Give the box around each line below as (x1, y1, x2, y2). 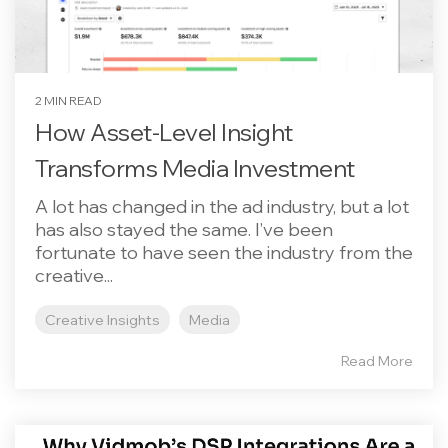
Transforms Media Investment (35, 153, 355, 183)
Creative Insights (45, 310, 160, 329)
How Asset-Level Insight (35, 117, 293, 147)
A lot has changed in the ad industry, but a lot (35, 195, 409, 218)
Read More (341, 352, 413, 370)
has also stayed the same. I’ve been (35, 218, 333, 241)
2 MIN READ (35, 93, 102, 108)
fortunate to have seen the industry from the (35, 241, 413, 264)
